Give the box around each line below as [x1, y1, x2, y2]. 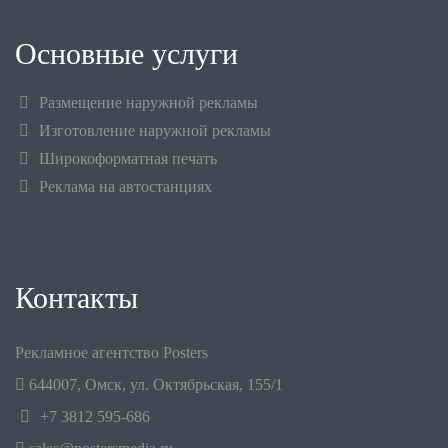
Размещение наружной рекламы [39, 93, 258, 111]
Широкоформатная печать [39, 149, 217, 167]
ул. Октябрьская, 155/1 [130, 375, 283, 393]
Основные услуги [15, 36, 238, 71]
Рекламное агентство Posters [15, 343, 208, 361]
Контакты [15, 280, 138, 315]
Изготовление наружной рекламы [39, 121, 271, 139]
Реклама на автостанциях [39, 177, 212, 195]
